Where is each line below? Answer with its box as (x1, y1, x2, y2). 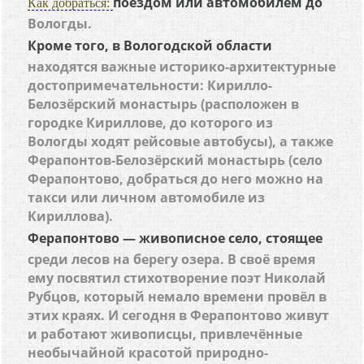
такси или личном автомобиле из (28, 188, 266, 206)
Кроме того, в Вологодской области (28, 37, 273, 54)
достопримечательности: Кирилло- (28, 76, 273, 94)
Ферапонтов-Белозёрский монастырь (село (28, 151, 323, 169)
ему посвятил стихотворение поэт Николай (28, 269, 327, 287)
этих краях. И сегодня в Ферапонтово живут (28, 306, 330, 324)
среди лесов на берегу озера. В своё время (28, 250, 316, 268)
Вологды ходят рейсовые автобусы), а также (28, 132, 334, 150)
